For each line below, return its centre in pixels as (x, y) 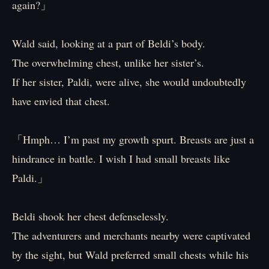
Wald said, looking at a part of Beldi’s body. (109, 43)
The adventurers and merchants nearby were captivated (131, 235)
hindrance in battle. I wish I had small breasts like (121, 159)
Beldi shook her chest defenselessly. (90, 216)
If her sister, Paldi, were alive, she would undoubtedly (129, 82)
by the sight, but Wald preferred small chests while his (130, 255)
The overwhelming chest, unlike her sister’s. (108, 62)
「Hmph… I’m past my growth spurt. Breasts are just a (133, 139)
